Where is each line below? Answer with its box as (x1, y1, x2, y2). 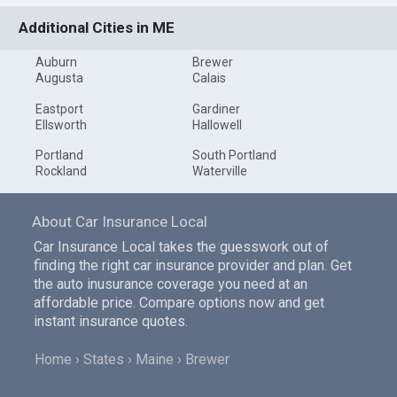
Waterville (191, 164, 247, 179)
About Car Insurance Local (31, 213, 207, 231)
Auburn (35, 55, 78, 70)
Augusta (35, 71, 84, 86)
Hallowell (191, 117, 242, 132)
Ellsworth (35, 117, 88, 132)
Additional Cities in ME (19, 19, 175, 37)
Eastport (35, 101, 84, 116)
